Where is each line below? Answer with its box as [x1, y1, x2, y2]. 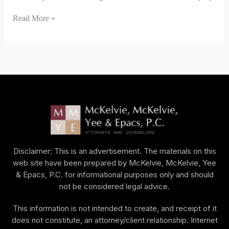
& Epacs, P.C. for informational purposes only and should [15, 170, 214, 180]
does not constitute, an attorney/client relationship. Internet [11, 215, 218, 225]
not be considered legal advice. [59, 181, 170, 192]
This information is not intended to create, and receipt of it [12, 203, 217, 214]
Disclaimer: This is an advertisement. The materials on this [13, 146, 216, 156]
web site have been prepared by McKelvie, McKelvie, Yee [13, 158, 216, 168]
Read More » [12, 14, 55, 22]
